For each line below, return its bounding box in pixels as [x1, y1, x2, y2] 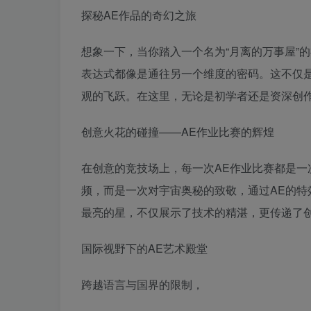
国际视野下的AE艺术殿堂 [81, 240, 208, 256]
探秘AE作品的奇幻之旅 [81, 7, 196, 23]
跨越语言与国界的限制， [81, 276, 203, 292]
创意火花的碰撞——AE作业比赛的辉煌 [81, 124, 274, 140]
